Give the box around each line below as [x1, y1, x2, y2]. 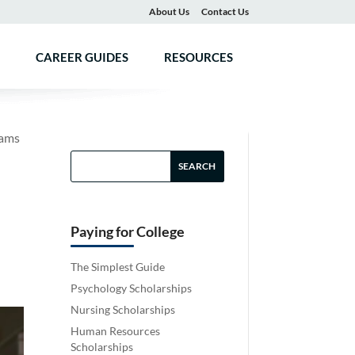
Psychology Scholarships [71, 281, 193, 295]
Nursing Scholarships [71, 302, 176, 316]
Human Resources [71, 323, 161, 338]
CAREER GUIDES [35, 50, 128, 64]
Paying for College [71, 222, 185, 240]
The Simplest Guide [71, 259, 166, 273]
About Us [148, 6, 189, 17]
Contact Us [200, 6, 249, 17]
